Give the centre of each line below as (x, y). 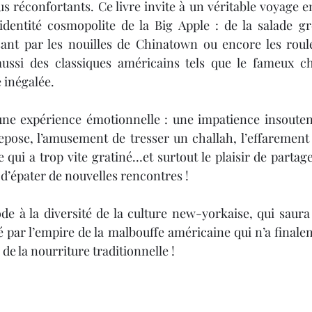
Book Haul (128, 27)
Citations (210, 27)
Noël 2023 (44, 27)
